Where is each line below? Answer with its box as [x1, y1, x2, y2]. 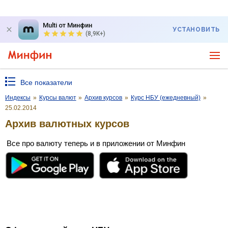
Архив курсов [84, 94, 123, 101]
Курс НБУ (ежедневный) [130, 94, 201, 101]
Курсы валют [39, 94, 76, 101]
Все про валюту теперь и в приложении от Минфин [7, 138, 185, 148]
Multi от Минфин [43, 21, 92, 29]
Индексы [5, 94, 31, 101]
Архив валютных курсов [5, 118, 129, 129]
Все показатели [20, 78, 72, 87]
